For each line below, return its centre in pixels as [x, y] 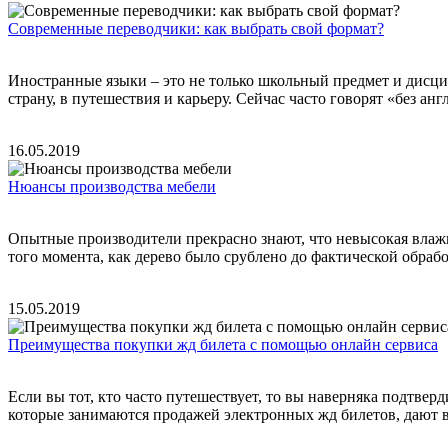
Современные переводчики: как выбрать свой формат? [196, 28]
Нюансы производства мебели [112, 186]
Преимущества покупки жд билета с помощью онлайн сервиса [223, 344]
